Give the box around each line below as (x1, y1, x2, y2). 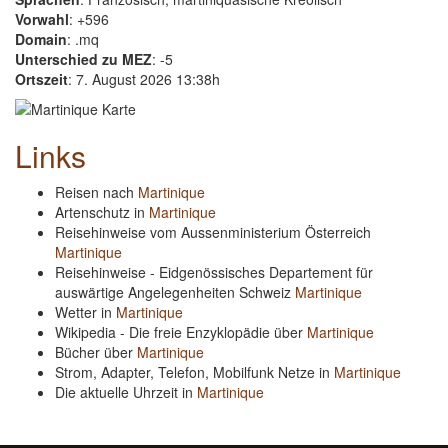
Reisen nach (55, 182, 138, 202)
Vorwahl (15, 9, 69, 29)
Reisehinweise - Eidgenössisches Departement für (55, 262, 373, 282)
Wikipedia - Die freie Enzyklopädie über (55, 322, 307, 342)
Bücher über (55, 342, 137, 362)
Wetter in (55, 302, 116, 322)
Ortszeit (15, 69, 68, 89)
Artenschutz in (55, 202, 149, 222)
